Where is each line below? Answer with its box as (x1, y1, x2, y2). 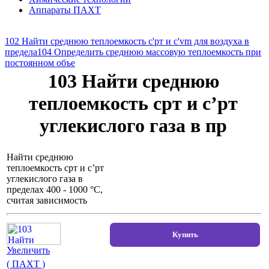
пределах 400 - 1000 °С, (7, 184, 103, 195)
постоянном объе (5, 58, 75, 68)
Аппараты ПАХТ (29, 5, 101, 16)
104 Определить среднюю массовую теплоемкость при (37, 47, 261, 58)
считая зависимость (7, 195, 87, 206)
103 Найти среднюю (47, 70, 219, 92)
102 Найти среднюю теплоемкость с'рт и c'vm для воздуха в (5, 36, 249, 47)
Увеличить (7, 245, 50, 256)
